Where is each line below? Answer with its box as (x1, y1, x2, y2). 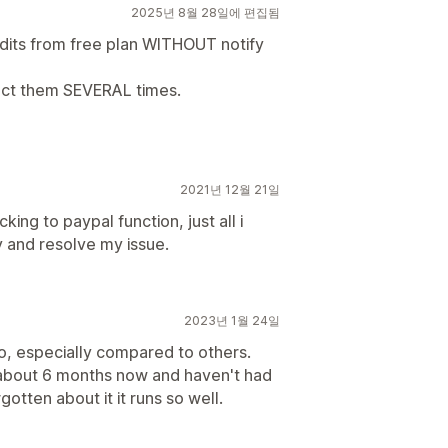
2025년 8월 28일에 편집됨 (131, 5, 280, 20)
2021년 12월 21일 (180, 182, 280, 197)
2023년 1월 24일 (184, 313, 280, 328)
